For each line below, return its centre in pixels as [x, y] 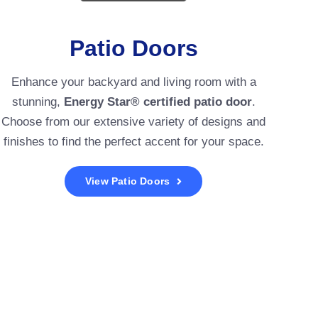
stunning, [38, 102]
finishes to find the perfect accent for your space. [133, 142]
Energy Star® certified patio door [158, 102]
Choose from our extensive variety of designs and [134, 122]
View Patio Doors [127, 181]
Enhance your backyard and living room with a [133, 82]
